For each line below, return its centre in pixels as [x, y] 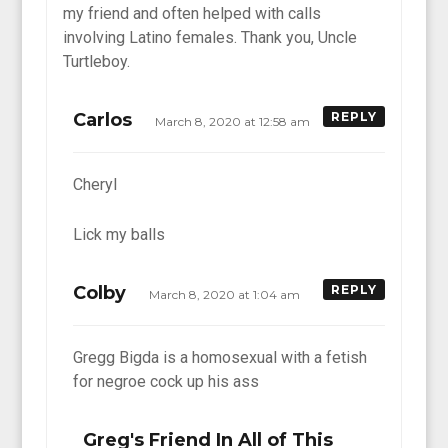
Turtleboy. [97, 61]
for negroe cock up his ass [166, 381]
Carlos [103, 119]
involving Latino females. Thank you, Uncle [210, 37]
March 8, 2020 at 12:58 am [234, 121]
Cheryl [95, 184]
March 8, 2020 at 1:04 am [226, 294]
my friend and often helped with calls [192, 13]
